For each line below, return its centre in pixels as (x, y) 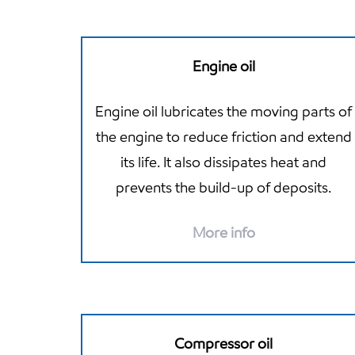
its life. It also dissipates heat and (223, 162)
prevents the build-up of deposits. (223, 187)
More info (223, 232)
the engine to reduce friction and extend (223, 136)
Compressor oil (223, 343)
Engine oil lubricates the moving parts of (223, 111)
